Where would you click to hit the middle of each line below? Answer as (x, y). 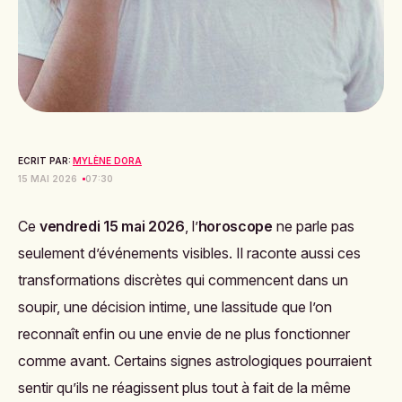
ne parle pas (313, 226)
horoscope (235, 226)
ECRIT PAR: (44, 161)
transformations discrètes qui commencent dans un (183, 280)
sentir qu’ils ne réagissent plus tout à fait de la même (184, 388)
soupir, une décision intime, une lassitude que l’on (175, 307)
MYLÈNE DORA (107, 161)
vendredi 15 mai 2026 (112, 226)
